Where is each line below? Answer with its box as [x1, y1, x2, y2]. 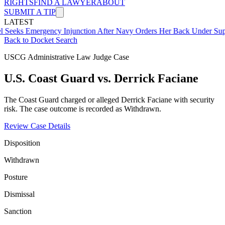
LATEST [4, 18, 34, 26]
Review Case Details [4, 121, 70, 130]
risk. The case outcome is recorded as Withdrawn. [4, 104, 161, 113]
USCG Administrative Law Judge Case [4, 53, 129, 61]
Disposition [4, 138, 40, 147]
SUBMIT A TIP [4, 8, 56, 16]
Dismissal [4, 189, 35, 198]
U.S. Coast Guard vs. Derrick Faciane [4, 71, 198, 85]
